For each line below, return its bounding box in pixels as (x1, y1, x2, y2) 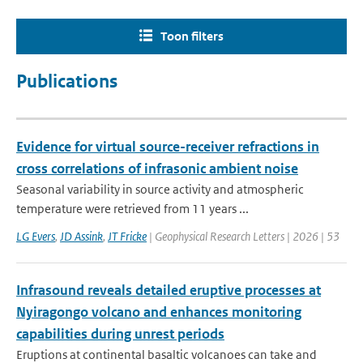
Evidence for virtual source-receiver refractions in (16, 138, 319, 156)
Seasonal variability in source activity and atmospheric (16, 181, 304, 197)
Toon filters (160, 28, 224, 44)
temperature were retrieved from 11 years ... (16, 201, 249, 216)
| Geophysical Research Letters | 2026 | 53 (147, 228, 340, 244)
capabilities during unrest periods (16, 325, 224, 343)
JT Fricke (108, 228, 147, 244)
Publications (16, 70, 117, 92)
